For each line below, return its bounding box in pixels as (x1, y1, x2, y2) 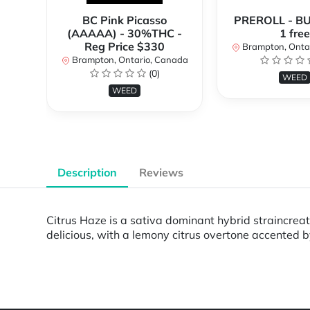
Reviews (139, 165, 183, 180)
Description (57, 165, 117, 180)
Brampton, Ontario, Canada (69, 54, 188, 66)
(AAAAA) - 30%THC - (67, 26, 182, 41)
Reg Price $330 (84, 39, 165, 54)
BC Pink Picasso (82, 13, 167, 28)
